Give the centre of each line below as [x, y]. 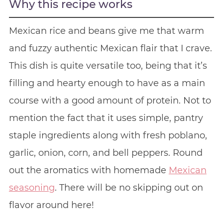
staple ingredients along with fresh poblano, [108, 135]
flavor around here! [51, 205]
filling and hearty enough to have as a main [107, 83]
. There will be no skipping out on [129, 187]
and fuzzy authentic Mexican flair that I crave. [110, 48]
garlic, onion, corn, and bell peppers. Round [106, 153]
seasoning [32, 187]
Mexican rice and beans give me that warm [106, 31]
